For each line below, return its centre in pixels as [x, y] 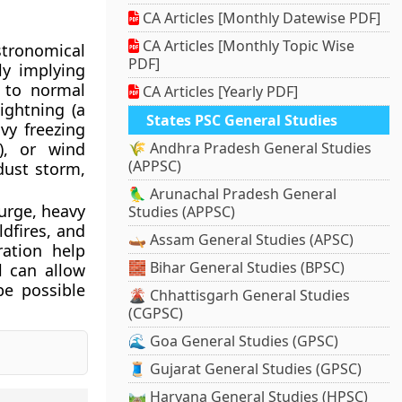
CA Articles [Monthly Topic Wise [247, 46]
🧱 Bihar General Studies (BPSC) [237, 268]
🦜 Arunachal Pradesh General [233, 194]
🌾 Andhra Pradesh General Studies [250, 149]
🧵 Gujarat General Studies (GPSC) [245, 369]
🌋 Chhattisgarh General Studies [240, 296]
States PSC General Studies [242, 121]
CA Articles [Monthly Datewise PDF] [260, 18]
